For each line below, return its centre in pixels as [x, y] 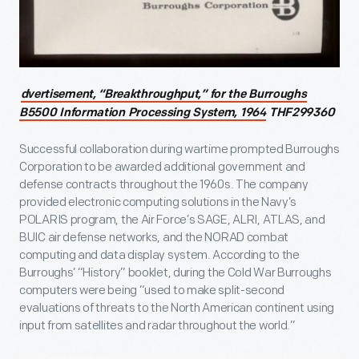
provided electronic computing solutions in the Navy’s [158, 202]
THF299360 [302, 113]
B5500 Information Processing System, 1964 [143, 113]
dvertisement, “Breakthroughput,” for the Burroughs [163, 95]
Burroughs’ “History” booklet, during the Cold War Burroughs [175, 272]
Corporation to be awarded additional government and [162, 167]
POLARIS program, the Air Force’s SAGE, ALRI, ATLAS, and [172, 220]
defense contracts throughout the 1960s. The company [164, 184]
